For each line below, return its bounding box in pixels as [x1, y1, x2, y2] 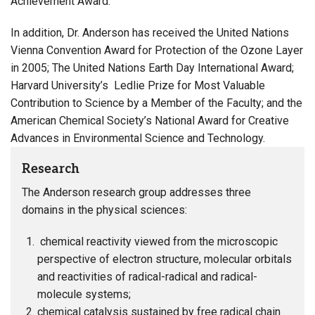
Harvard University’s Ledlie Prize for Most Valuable [11, 78, 265, 92]
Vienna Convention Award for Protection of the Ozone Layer [11, 43, 303, 57]
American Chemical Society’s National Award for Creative [11, 113, 289, 127]
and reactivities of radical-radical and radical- [37, 269, 258, 283]
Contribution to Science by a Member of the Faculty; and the [11, 96, 302, 110]
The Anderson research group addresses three [22, 185, 251, 199]
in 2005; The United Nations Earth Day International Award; [11, 60, 294, 75]
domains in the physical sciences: [22, 202, 187, 217]
